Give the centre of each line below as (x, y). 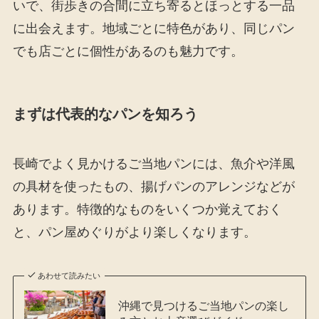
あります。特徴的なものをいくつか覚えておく (147, 209)
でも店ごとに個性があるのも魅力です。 (128, 52)
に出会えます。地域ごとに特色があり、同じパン (153, 29)
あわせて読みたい (69, 275)
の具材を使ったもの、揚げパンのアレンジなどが (153, 186)
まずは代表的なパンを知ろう (105, 114)
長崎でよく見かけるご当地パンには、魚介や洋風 (153, 163)
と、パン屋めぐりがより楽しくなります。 (134, 232)
